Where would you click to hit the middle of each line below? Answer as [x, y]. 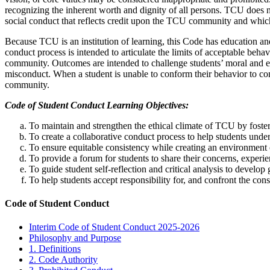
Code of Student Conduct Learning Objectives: [97, 105]
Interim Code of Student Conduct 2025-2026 [114, 227]
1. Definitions [55, 249]
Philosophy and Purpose [75, 238]
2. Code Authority [63, 260]
